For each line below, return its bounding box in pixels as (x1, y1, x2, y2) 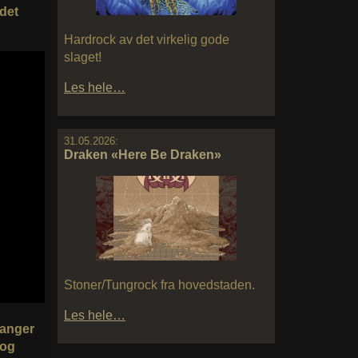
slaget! (64, 50, 101, 64)
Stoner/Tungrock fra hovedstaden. (64, 277, 255, 292)
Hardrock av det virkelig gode (64, 32, 229, 46)
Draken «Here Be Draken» (64, 147, 221, 161)
